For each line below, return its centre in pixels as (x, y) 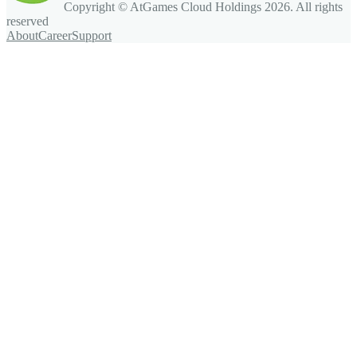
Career (55, 36)
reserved (27, 22)
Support (92, 36)
